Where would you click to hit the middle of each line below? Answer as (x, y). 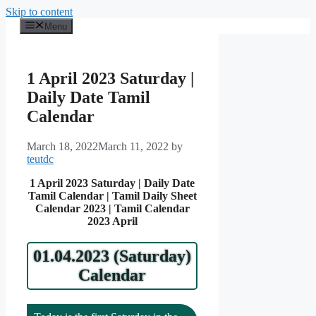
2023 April (112, 221)
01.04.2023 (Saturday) (113, 256)
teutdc (40, 159)
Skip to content (39, 12)
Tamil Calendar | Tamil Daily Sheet (112, 196)
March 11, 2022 (133, 147)
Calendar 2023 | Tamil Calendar (112, 209)
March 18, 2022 (62, 147)
